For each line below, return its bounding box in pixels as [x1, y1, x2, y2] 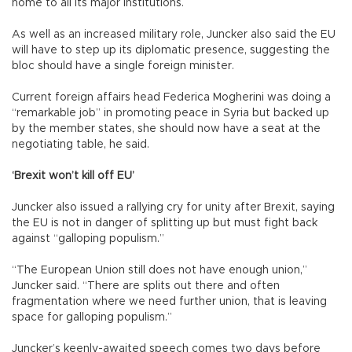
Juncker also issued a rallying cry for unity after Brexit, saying [12, 201, 335, 213]
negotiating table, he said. [12, 138, 149, 150]
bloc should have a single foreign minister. [12, 60, 234, 71]
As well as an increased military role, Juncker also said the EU [12, 28, 335, 40]
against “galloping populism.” [12, 233, 164, 244]
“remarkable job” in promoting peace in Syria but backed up [12, 107, 329, 119]
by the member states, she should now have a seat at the [12, 123, 321, 134]
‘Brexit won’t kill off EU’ [12, 170, 134, 181]
